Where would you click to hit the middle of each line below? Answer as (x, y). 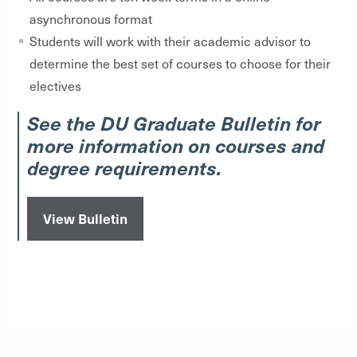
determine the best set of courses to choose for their (180, 63)
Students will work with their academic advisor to (170, 41)
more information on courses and (176, 145)
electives (55, 85)
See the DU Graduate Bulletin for (174, 122)
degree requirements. (124, 167)
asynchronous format (91, 18)
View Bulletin (85, 218)
